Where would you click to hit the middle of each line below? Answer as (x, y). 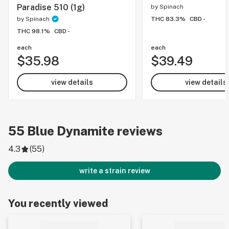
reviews (139, 131)
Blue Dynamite (71, 131)
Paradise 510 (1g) (51, 7)
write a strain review (114, 171)
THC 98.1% (33, 31)
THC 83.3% (168, 19)
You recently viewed (58, 203)
